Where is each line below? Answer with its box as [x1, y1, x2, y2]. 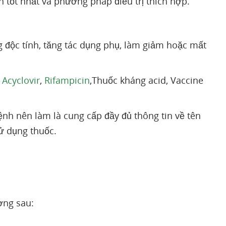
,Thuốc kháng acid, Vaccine [90, 74, 203, 86]
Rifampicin [44, 74, 90, 86]
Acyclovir [2, 74, 40, 86]
